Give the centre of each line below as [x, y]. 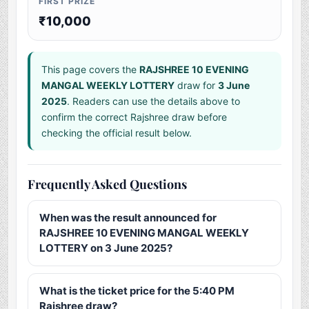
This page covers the [91, 70]
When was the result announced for [128, 218]
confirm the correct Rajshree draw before [134, 117]
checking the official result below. [117, 133]
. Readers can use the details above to [154, 101]
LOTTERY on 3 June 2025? [106, 248]
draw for [197, 86]
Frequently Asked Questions [108, 185]
